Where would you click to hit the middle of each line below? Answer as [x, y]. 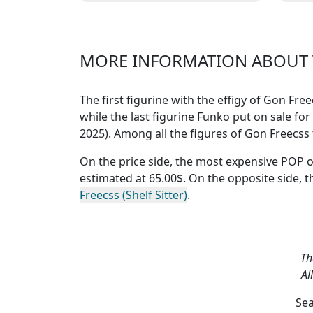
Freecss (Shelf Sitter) [133, 195]
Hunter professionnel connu [170, 10]
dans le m [170, 27]
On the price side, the [138, 161]
